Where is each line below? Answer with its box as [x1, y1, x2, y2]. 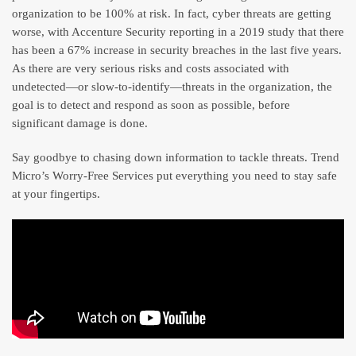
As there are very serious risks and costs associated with [12, 62, 289, 75]
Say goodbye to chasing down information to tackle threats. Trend [12, 151, 339, 164]
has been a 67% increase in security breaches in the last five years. [12, 44, 342, 57]
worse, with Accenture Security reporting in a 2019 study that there [12, 25, 344, 39]
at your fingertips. [12, 188, 100, 201]
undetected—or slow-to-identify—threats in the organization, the [12, 80, 332, 94]
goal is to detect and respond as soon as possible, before [12, 99, 290, 112]
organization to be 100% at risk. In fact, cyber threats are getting [12, 7, 331, 21]
